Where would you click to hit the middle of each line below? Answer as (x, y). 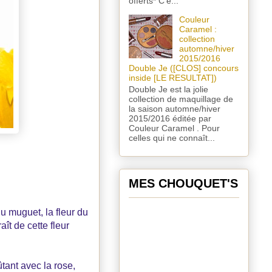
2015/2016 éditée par (170, 118)
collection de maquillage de (181, 99)
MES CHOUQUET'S (183, 183)
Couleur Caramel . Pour (174, 128)
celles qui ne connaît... (172, 138)
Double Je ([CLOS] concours (184, 68)
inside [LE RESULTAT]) (173, 78)
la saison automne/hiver (175, 108)
